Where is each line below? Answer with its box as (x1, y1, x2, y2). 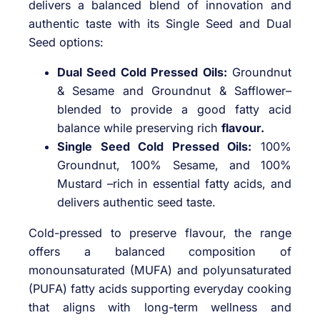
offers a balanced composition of (29, 244, 291, 259)
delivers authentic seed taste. (57, 195, 216, 210)
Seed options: (29, 35, 104, 50)
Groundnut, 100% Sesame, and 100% (57, 158, 291, 173)
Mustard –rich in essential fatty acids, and (57, 176, 291, 191)
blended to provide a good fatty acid (57, 102, 291, 117)
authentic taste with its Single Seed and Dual (29, 16, 291, 31)
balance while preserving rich (57, 121, 221, 136)
